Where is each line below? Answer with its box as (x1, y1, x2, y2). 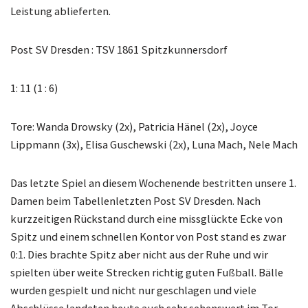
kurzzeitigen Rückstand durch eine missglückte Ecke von (10, 212, 283, 226)
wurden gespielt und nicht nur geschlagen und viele (10, 283, 256, 298)
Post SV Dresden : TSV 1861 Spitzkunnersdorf (10, 43, 228, 57)
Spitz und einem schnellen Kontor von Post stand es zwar (10, 230, 286, 244)
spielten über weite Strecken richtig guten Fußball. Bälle (10, 265, 283, 280)
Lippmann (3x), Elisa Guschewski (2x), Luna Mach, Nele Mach (10, 137, 298, 152)
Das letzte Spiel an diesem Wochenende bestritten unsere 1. (10, 176, 296, 190)
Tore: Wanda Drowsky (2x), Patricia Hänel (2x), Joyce (10, 120, 258, 134)
